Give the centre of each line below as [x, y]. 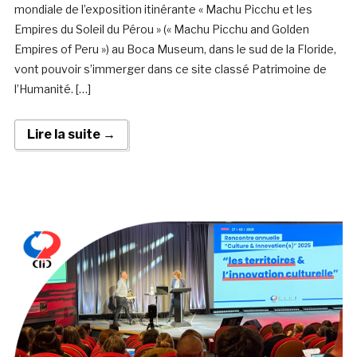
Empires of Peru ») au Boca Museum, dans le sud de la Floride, [175, 49]
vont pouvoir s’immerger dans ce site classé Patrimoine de [170, 69]
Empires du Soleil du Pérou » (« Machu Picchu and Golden [161, 29]
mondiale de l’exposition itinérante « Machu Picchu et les [163, 10]
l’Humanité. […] [52, 89]
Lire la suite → [71, 135]
